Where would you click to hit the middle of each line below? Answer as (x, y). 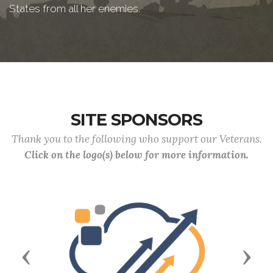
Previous (51, 256)
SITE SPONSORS (136, 120)
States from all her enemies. (75, 9)
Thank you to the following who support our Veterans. (136, 139)
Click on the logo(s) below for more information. (136, 155)
